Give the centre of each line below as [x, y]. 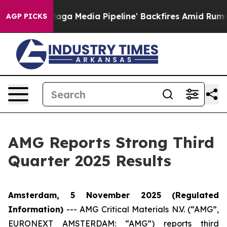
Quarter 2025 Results [90, 161]
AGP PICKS [27, 16]
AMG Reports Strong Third [111, 142]
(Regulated [195, 195]
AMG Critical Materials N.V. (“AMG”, [148, 209]
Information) [36, 209]
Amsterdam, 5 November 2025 [85, 195]
